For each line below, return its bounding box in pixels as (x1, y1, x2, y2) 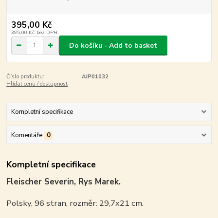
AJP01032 (81, 73, 109, 80)
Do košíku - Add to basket (69, 40, 157, 50)
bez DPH (36, 29, 57, 36)
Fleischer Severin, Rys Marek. (6, 176, 121, 188)
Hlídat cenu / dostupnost (6, 80, 68, 88)
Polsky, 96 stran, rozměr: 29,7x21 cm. (6, 198, 144, 209)
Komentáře (11, 130, 42, 140)
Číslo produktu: (6, 73, 45, 80)
